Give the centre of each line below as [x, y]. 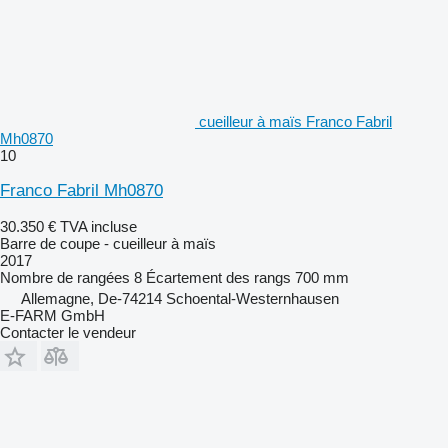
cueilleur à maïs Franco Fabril [295, 121]
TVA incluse [98, 226]
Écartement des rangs [218, 277]
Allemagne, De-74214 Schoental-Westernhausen [180, 298]
